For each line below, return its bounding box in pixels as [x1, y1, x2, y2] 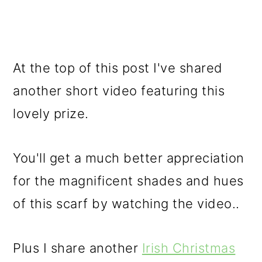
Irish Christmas [142, 240, 236, 256]
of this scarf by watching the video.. [13, 195, 240, 211]
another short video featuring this [13, 82, 225, 98]
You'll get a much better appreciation [13, 150, 244, 166]
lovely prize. [13, 105, 89, 121]
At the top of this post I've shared [13, 60, 223, 75]
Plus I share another [13, 240, 142, 256]
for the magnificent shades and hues [13, 173, 244, 188]
